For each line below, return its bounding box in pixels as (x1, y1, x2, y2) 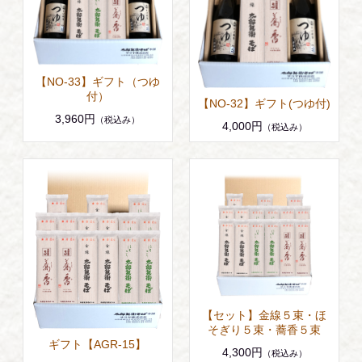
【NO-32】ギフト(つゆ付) (198, 97, 331, 111)
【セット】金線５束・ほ (202, 309, 327, 322)
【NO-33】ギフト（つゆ (35, 75, 160, 89)
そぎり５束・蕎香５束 (208, 323, 322, 337)
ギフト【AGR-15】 (48, 338, 147, 351)
